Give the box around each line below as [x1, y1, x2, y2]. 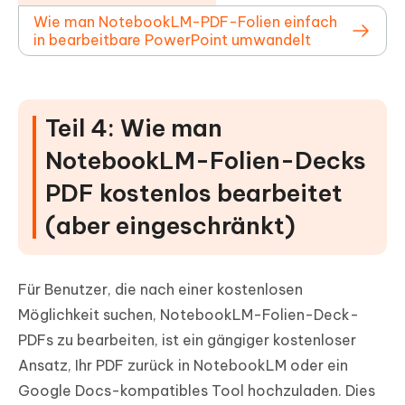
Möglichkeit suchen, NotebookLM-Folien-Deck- [18, 305, 359, 324]
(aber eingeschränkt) [45, 210, 296, 240]
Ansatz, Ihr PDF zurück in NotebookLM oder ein [18, 355, 348, 374]
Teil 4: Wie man [45, 112, 222, 143]
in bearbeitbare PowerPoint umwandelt [33, 30, 311, 49]
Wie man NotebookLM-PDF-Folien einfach [33, 12, 337, 31]
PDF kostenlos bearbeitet [45, 177, 343, 208]
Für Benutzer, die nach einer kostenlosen [18, 279, 303, 298]
